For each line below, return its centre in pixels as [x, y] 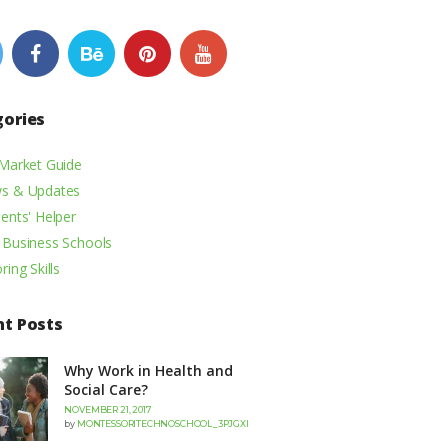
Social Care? [106, 390]
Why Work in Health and [149, 371]
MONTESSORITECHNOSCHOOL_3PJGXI [162, 424]
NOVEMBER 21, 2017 [108, 410]
